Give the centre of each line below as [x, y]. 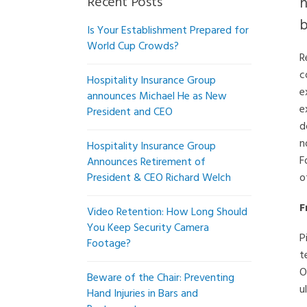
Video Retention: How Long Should [167, 212]
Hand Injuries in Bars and [143, 294]
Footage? [109, 244]
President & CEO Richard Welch [159, 178]
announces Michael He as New [157, 97]
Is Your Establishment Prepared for [168, 31]
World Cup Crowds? [133, 47]
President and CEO [130, 112]
